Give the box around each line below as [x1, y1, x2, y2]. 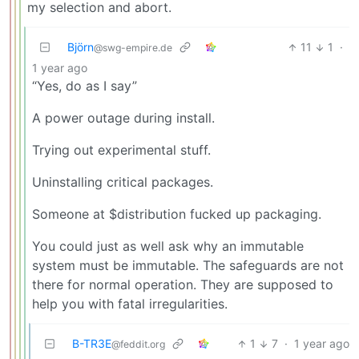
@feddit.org [111, 338, 165, 351]
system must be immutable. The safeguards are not [32, 257, 344, 274]
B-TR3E [72, 337, 111, 351]
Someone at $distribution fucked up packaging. [32, 206, 321, 223]
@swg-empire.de [94, 42, 172, 54]
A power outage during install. [32, 110, 215, 127]
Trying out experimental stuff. [32, 142, 211, 159]
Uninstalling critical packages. [32, 174, 213, 191]
